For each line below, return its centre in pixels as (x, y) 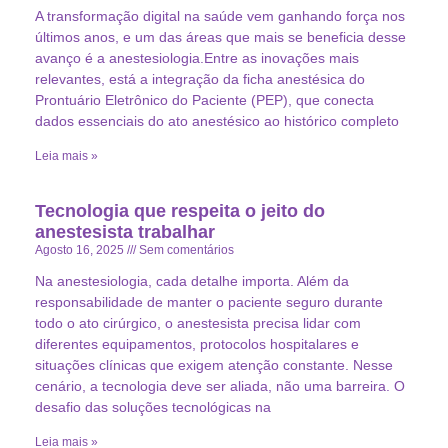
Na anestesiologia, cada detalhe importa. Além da (192, 281)
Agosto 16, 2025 (81, 250)
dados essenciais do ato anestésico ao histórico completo (217, 121)
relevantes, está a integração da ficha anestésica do (200, 79)
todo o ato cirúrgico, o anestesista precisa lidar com (198, 323)
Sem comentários (185, 250)
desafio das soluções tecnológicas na (153, 407)
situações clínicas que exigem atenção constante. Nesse (214, 365)
